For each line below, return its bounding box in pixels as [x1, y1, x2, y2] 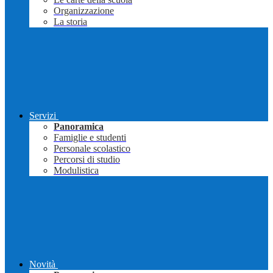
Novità [29, 259, 55, 270]
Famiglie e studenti [54, 132, 126, 143]
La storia [54, 16, 87, 27]
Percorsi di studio [54, 154, 120, 165]
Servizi [29, 110, 56, 121]
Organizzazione [54, 5, 114, 16]
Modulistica [54, 165, 99, 176]
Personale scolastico [54, 143, 130, 154]
